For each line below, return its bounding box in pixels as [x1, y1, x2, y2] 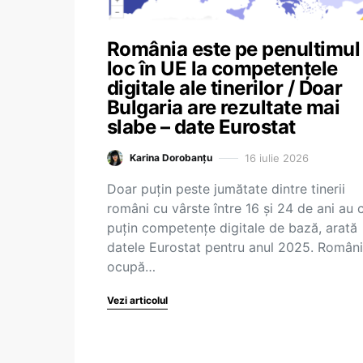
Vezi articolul [107, 294, 168, 306]
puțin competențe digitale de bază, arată [107, 220, 357, 236]
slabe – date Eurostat [107, 115, 296, 139]
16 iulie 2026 [245, 151, 309, 164]
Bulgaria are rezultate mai [107, 96, 340, 119]
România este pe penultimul [107, 37, 360, 61]
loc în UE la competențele [107, 57, 338, 80]
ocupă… [107, 258, 156, 275]
